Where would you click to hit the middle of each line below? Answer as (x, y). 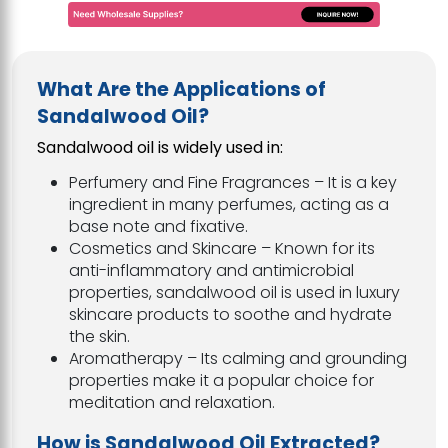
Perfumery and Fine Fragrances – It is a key (233, 182)
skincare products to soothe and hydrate (230, 314)
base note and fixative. (158, 226)
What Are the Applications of (181, 89)
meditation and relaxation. (172, 402)
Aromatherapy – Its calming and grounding (238, 358)
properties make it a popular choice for (221, 380)
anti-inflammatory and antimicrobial (211, 270)
